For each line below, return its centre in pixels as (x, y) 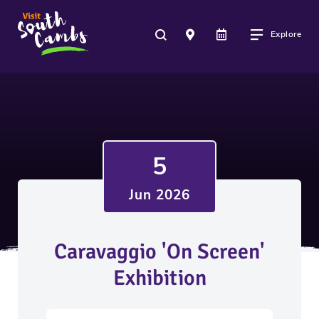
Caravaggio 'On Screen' (159, 252)
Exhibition (159, 278)
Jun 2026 (159, 195)
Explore (286, 35)
